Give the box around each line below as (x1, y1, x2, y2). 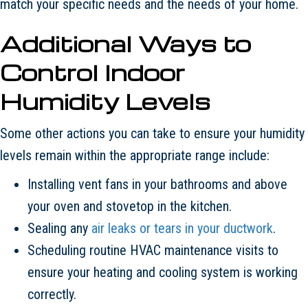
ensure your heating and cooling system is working (27, 263, 298, 280)
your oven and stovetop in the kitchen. (27, 197, 232, 214)
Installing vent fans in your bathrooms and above (27, 175, 287, 192)
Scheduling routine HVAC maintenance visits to (27, 241, 278, 258)
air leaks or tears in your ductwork (91, 219, 273, 236)
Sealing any (27, 219, 91, 236)
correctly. (27, 285, 76, 302)
